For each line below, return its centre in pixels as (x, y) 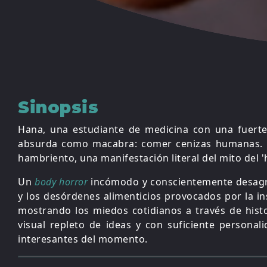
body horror (61, 182)
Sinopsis (58, 107)
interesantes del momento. (83, 239)
